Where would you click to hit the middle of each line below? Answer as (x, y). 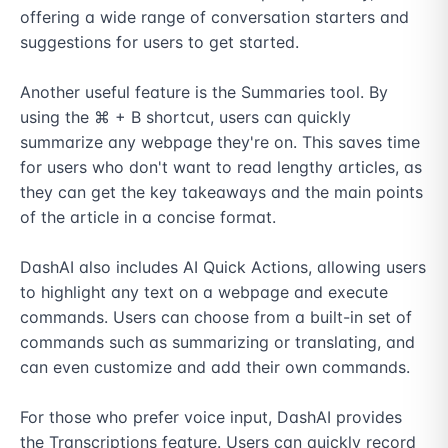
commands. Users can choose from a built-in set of (216, 317)
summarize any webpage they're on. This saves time (220, 142)
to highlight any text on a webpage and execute (204, 292)
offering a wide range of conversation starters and (214, 17)
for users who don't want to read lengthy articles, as (221, 167)
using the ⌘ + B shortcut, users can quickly (185, 117)
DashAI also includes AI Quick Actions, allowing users (223, 267)
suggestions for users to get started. (159, 42)
